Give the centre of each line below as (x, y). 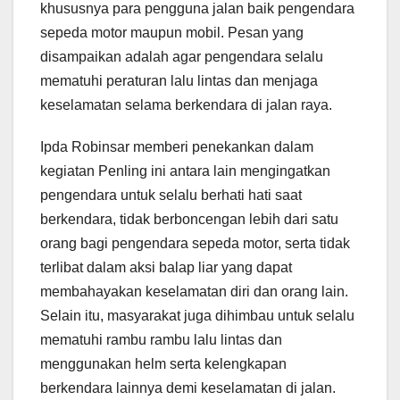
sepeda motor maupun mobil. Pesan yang (172, 32)
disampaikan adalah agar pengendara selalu (182, 56)
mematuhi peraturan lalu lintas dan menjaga (179, 80)
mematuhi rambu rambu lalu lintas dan (161, 339)
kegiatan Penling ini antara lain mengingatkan (185, 171)
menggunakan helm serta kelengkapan (163, 363)
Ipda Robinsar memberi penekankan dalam (177, 146)
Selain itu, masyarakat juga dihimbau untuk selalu (197, 315)
